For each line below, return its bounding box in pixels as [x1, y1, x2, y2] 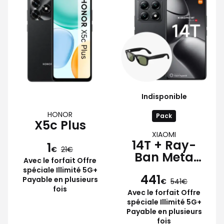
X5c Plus [34, 116, 86, 133]
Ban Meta [134, 148, 193, 165]
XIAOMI [152, 129, 176, 139]
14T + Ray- [132, 136, 196, 153]
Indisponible [141, 91, 187, 101]
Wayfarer [134, 160, 193, 177]
